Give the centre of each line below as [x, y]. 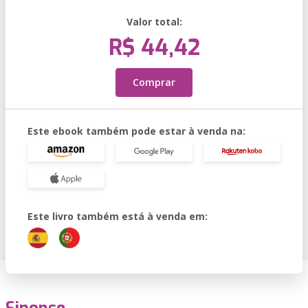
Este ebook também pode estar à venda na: [136, 131]
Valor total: [154, 22]
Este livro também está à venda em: [118, 216]
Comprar [154, 82]
